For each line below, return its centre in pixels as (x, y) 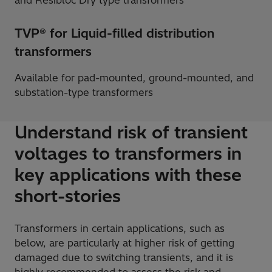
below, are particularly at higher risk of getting (124, 243)
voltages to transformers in (128, 154)
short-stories (68, 196)
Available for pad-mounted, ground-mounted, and (134, 78)
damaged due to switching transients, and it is (124, 258)
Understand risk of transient (131, 132)
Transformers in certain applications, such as (120, 229)
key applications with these (128, 175)
